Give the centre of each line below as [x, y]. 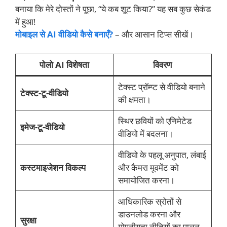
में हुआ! [26, 22]
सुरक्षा [28, 220]
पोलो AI [53, 64]
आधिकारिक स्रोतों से [149, 201]
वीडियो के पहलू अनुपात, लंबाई [162, 155]
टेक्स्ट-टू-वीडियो [44, 93]
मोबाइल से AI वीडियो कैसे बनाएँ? [64, 34]
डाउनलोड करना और [149, 214]
